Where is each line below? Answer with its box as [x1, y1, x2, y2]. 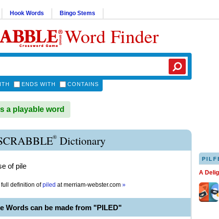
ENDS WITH [22, 81, 56, 87]
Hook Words [10, 10, 44, 17]
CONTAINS [67, 81, 99, 87]
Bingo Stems [60, 10, 95, 17]
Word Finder [65, 23, 159, 48]
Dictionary [57, 133, 106, 148]
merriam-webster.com [64, 181, 122, 188]
